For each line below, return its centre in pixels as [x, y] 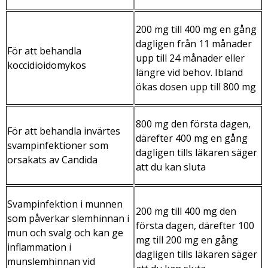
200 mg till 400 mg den [186, 211]
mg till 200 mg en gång [187, 240]
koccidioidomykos [47, 65]
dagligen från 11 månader [194, 43]
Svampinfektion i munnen [65, 204]
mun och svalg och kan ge [65, 232]
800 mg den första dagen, [193, 124]
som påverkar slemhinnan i [68, 218]
